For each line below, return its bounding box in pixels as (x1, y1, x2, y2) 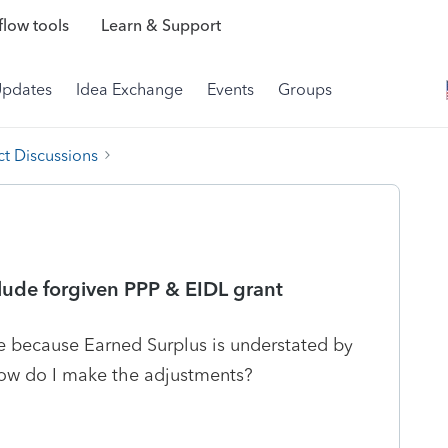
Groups (278, 80, 332, 99)
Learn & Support (100, 16, 221, 36)
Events (207, 80, 254, 99)
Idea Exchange (76, 80, 183, 99)
